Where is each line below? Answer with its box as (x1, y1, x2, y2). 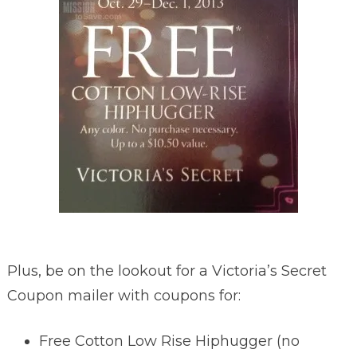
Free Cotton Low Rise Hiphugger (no (38, 331, 300, 350)
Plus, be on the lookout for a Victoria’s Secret (6, 261, 327, 280)
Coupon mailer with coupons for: (6, 286, 241, 304)
